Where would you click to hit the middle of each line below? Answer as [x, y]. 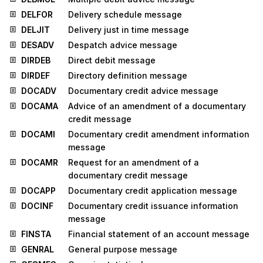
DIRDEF [36, 75]
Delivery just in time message [129, 29]
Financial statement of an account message [159, 234]
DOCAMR [40, 162]
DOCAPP [38, 190]
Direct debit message [112, 60]
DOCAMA [40, 106]
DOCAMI [38, 134]
